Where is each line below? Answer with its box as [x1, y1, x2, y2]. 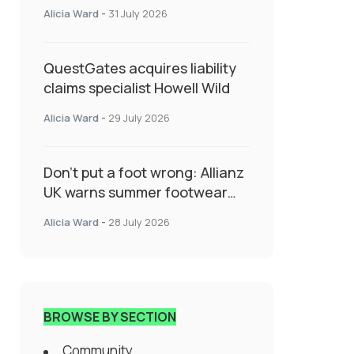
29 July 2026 [108, 111, 170, 126]
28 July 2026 [108, 215, 170, 230]
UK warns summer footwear [43, 183, 228, 202]
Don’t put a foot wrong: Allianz [43, 163, 244, 183]
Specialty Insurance [43, 13, 175, 33]
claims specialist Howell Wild [43, 78, 230, 98]
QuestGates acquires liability [43, 58, 236, 78]
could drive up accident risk [43, 202, 225, 222]
